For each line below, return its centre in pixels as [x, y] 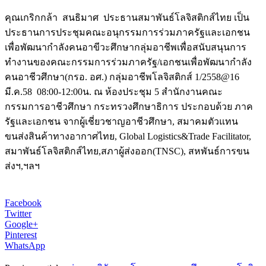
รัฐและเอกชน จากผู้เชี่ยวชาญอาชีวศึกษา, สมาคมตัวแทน [121, 122]
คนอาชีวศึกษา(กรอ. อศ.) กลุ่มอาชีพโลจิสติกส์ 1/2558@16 [122, 77]
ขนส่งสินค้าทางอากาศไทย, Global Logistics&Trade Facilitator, [128, 137]
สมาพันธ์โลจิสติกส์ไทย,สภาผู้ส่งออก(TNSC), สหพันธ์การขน [127, 151]
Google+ [21, 224]
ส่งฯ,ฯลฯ [22, 166]
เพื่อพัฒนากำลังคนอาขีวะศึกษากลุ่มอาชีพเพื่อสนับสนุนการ [126, 47]
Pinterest [21, 235]
